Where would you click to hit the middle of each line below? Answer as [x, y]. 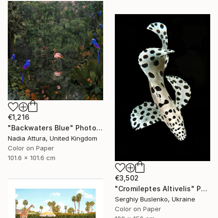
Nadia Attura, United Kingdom [53, 138]
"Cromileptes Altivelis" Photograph [204, 188]
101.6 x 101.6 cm [32, 157]
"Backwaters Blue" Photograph [99, 127]
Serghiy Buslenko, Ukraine [155, 199]
